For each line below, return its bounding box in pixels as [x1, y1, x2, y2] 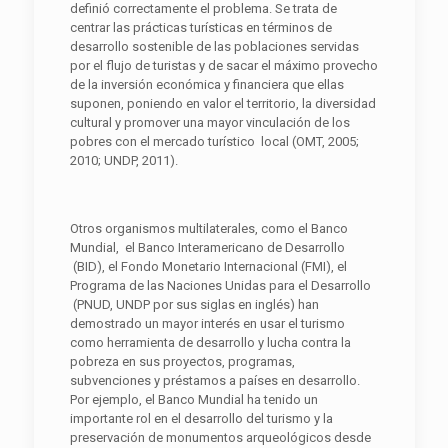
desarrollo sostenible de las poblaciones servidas [69, 38, 359, 54]
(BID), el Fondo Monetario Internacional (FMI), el [69, 258, 347, 274]
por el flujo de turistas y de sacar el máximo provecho [69, 57, 378, 73]
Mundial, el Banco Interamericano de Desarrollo [69, 239, 345, 255]
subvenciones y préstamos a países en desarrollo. [69, 372, 360, 388]
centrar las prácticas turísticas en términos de [69, 19, 332, 35]
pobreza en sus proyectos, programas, [69, 353, 295, 369]
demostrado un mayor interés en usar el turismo [69, 315, 345, 331]
